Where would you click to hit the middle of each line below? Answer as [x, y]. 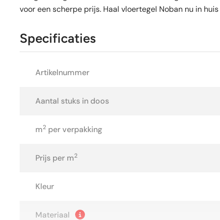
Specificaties [58, 38]
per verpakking [74, 129]
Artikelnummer [62, 72]
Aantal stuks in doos [72, 101]
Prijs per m [55, 158]
